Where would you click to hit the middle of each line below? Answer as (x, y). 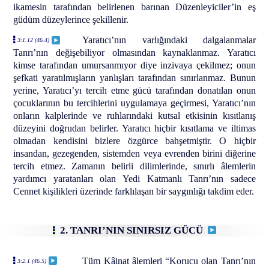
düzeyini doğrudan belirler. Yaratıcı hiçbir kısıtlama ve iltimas (134, 128)
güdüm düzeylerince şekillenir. (71, 19)
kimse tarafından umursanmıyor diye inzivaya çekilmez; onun (134, 65)
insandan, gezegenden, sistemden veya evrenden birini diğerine (134, 153)
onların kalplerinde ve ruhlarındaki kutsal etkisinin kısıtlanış (134, 115)
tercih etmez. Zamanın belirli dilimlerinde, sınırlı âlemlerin (134, 166)
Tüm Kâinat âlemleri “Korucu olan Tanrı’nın (169, 261)
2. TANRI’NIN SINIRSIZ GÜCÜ (134, 230)
